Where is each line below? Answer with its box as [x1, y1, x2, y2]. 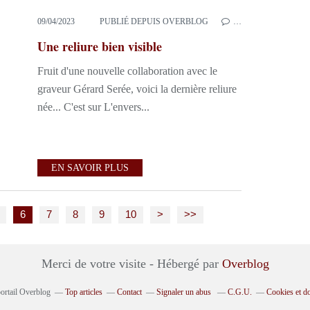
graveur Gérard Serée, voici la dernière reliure [37, 83, 237, 95]
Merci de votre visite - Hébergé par [41, 257, 222, 271]
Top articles [65, 287, 102, 297]
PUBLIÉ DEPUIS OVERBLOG [100, 17, 209, 26]
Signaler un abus [156, 287, 213, 297]
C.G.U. [228, 287, 252, 297]
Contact [117, 287, 142, 297]
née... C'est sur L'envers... [37, 101, 149, 113]
